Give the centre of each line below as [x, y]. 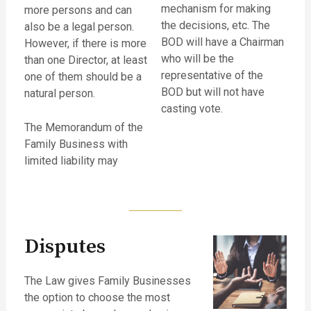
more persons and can [78, 10]
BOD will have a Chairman [222, 42]
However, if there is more [85, 43]
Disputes [65, 246]
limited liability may [71, 161]
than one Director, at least [85, 60]
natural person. [61, 93]
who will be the [197, 59]
